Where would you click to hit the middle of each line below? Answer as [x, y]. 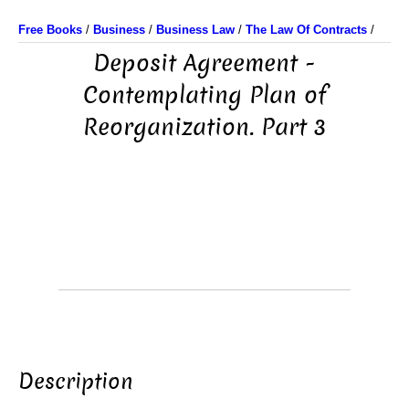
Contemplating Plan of [204, 95]
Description [76, 381]
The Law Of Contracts [306, 30]
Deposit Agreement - [204, 63]
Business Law [195, 30]
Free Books [50, 30]
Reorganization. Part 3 [204, 127]
